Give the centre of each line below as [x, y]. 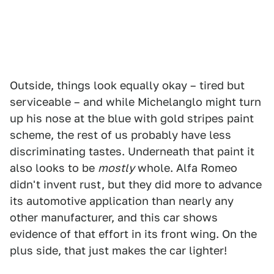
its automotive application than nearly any [122, 201]
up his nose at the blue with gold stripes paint [132, 118]
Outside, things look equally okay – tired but [127, 85]
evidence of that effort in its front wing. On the [133, 234]
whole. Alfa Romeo [186, 168]
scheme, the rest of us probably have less [120, 135]
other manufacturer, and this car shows [114, 217]
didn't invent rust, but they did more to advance [136, 184]
